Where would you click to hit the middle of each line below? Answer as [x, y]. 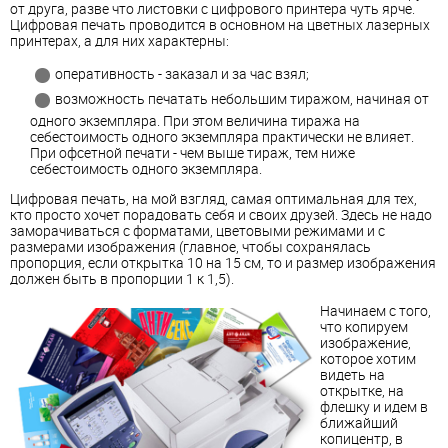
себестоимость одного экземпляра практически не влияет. [222, 137]
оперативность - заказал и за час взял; [182, 74]
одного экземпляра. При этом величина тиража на [195, 121]
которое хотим [368, 359]
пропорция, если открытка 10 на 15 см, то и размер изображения [223, 263]
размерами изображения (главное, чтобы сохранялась [190, 247]
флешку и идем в [374, 407]
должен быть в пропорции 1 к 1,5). [122, 279]
